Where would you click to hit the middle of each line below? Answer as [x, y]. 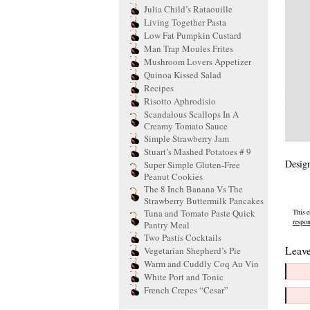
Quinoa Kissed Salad [183, 75]
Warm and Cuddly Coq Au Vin [201, 264]
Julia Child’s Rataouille [188, 9]
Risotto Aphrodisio [180, 101]
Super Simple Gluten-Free [192, 165]
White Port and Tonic [184, 277]
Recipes [159, 88]
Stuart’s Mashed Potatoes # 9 [198, 152]
